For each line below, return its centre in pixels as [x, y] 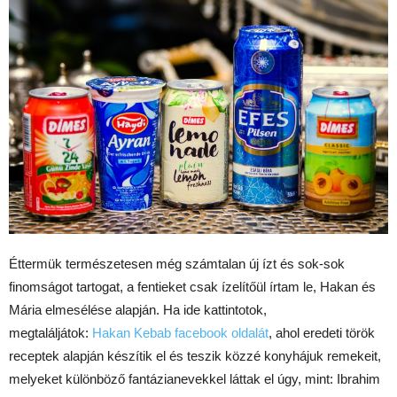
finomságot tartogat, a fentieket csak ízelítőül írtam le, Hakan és [192, 286]
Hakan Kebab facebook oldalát [180, 332]
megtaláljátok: [51, 332]
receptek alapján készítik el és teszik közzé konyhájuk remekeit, [195, 355]
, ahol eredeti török [322, 332]
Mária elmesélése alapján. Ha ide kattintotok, [138, 309]
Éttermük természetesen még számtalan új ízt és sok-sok [177, 263]
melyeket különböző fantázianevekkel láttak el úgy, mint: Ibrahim [195, 378]
